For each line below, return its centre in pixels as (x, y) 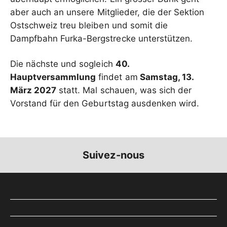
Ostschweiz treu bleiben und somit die (89, 25)
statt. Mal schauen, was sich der (124, 90)
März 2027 (33, 90)
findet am (117, 77)
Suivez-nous (113, 155)
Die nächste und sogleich (63, 64)
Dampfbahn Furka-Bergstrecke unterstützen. (101, 39)
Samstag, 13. (165, 77)
